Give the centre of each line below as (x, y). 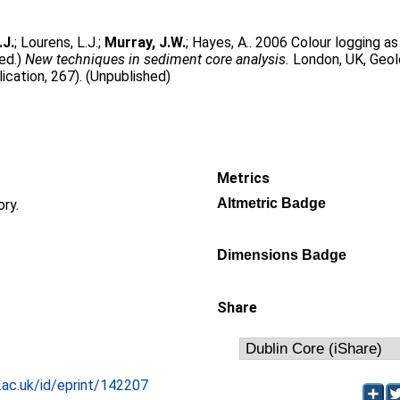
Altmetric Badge (271, 203)
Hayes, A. (221, 42)
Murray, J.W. (146, 42)
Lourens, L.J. (60, 42)
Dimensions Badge (282, 255)
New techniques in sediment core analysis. (158, 59)
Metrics (243, 178)
